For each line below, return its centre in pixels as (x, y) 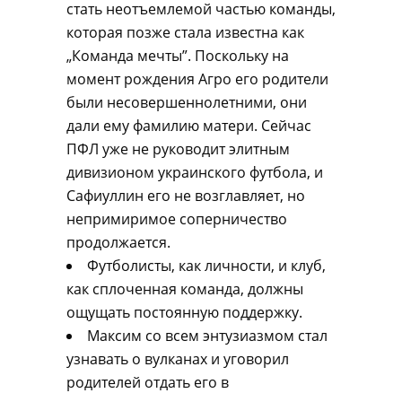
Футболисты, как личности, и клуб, (206, 266)
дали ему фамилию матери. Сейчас (189, 126)
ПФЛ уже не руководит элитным (178, 149)
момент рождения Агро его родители (197, 79)
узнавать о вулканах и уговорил (178, 359)
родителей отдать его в (148, 382)
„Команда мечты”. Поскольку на (178, 56)
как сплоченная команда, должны (185, 289)
